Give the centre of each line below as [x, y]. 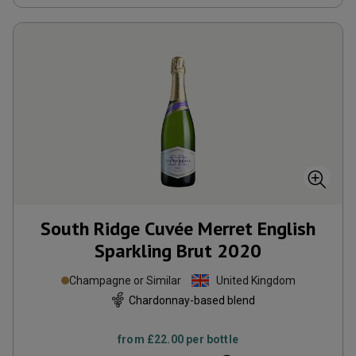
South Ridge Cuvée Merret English [178, 228]
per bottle [211, 339]
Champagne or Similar [125, 281]
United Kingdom [255, 281]
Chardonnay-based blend [192, 300]
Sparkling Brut [153, 251]
